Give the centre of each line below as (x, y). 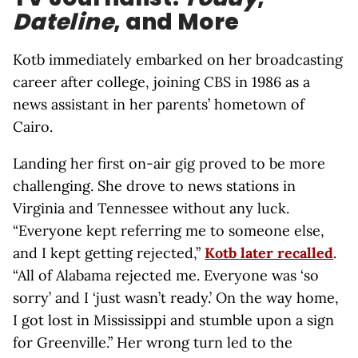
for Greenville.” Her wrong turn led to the (153, 342)
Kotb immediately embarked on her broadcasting (178, 60)
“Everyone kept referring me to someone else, (169, 231)
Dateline (63, 22)
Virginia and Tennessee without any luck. (151, 208)
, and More (176, 22)
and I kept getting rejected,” (109, 253)
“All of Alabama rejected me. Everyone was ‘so (166, 275)
